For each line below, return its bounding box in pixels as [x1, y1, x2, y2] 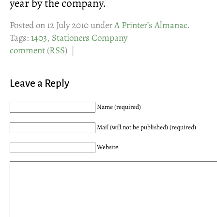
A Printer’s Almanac [114, 19, 187, 32]
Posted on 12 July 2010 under [10, 19, 114, 32]
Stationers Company [52, 31, 127, 45]
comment [10, 44, 45, 57]
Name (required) [97, 102, 141, 111]
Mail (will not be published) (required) [97, 122, 196, 132]
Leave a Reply [10, 77, 69, 90]
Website [97, 142, 118, 152]
